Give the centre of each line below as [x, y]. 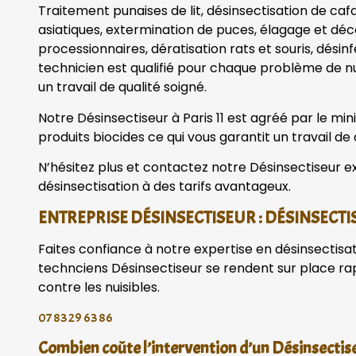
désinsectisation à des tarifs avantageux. [164, 187]
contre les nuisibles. [99, 287]
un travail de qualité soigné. [124, 87]
